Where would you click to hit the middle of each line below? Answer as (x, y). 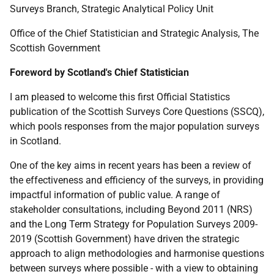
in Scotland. (35, 141)
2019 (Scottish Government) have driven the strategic (124, 239)
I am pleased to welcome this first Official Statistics (120, 97)
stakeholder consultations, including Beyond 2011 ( (120, 209)
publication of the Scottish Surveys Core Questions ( (122, 112)
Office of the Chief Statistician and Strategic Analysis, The (134, 33)
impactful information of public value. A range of (115, 195)
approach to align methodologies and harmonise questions (137, 254)
